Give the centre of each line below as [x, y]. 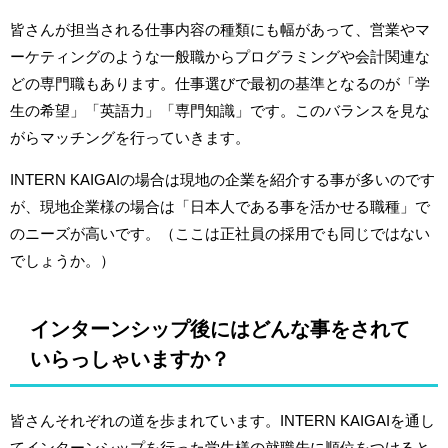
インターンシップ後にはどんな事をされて [220, 329]
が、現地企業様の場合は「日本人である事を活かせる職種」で [220, 207]
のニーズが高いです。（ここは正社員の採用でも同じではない [220, 234]
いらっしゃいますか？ [130, 359]
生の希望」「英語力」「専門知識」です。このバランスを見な [220, 111]
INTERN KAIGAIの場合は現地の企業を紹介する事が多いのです [222, 180]
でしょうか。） [62, 261]
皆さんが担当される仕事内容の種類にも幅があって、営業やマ [220, 30]
